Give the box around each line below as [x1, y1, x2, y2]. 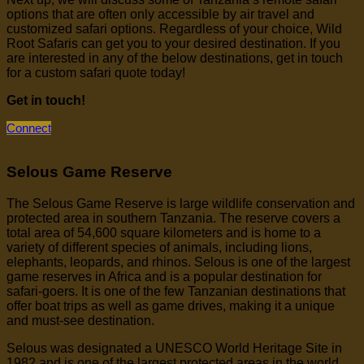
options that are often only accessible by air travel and [6, 6, 314, 21]
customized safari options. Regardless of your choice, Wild [6, 21, 342, 36]
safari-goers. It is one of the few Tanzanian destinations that [6, 284, 345, 299]
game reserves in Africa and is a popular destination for [6, 270, 322, 284]
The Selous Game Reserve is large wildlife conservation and [6, 197, 355, 211]
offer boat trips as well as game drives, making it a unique [6, 299, 335, 314]
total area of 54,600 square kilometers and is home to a [6, 226, 321, 240]
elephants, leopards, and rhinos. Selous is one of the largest [6, 255, 350, 270]
